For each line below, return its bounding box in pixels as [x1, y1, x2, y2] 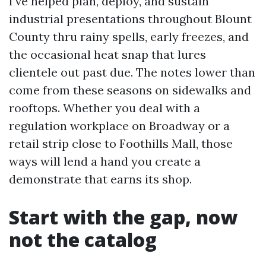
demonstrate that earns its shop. [9, 172, 192, 186]
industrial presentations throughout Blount [9, 11, 252, 26]
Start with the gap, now [9, 204, 237, 230]
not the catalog [9, 227, 157, 252]
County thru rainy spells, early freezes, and [9, 29, 249, 44]
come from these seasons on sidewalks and [9, 83, 251, 97]
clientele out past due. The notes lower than [9, 65, 255, 80]
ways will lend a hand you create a [9, 154, 201, 169]
